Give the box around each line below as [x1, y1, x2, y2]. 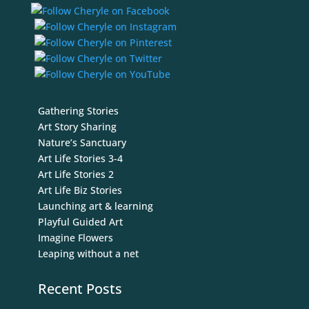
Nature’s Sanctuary [37, 136, 126, 150]
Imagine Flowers [37, 231, 113, 245]
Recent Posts [37, 279, 122, 299]
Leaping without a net [37, 247, 139, 261]
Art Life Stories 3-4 [37, 152, 123, 166]
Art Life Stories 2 [37, 168, 114, 181]
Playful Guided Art [37, 215, 123, 229]
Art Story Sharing [37, 120, 117, 134]
